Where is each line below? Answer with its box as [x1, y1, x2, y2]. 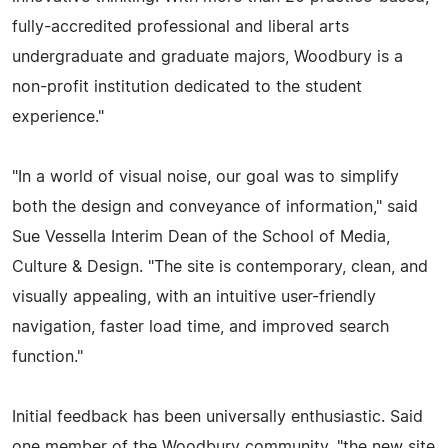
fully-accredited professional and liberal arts [12, 18, 349, 35]
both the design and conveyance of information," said [12, 198, 418, 215]
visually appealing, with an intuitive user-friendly [12, 288, 376, 305]
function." [12, 348, 83, 365]
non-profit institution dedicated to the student [12, 78, 362, 95]
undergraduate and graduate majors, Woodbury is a [12, 48, 403, 65]
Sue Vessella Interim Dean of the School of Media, [12, 228, 390, 245]
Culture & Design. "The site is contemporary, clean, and [12, 258, 428, 275]
